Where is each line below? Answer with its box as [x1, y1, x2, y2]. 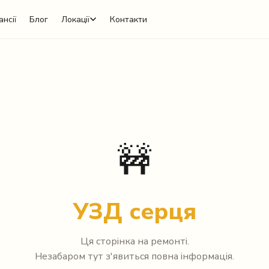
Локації [61, 13, 90, 25]
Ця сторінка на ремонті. [80, 235, 189, 249]
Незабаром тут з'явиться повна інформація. [35, 250, 234, 264]
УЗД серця [73, 196, 196, 228]
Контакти [110, 13, 148, 25]
